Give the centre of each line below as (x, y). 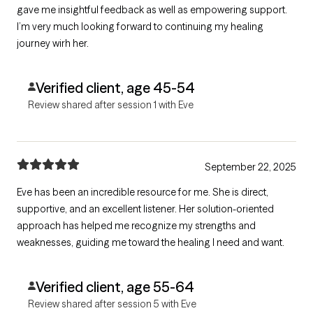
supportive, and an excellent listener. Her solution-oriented (145, 209)
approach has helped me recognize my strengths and (136, 226)
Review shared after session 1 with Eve (111, 105)
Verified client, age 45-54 (115, 88)
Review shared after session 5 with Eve (112, 304)
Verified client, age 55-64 (115, 287)
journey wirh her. (53, 43)
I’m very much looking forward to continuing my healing (140, 27)
